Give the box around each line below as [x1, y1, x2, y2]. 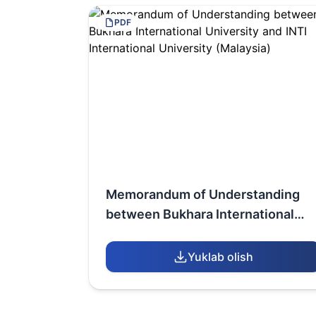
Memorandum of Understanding [106, 187, 300, 202]
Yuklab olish [188, 250, 254, 264]
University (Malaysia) [106, 246, 235, 261]
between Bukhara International [106, 207, 294, 221]
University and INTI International [106, 226, 303, 241]
